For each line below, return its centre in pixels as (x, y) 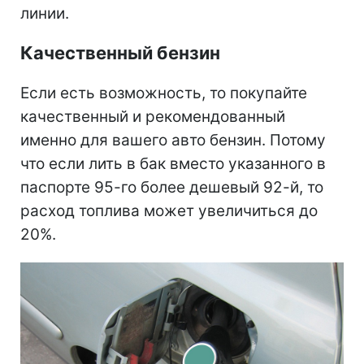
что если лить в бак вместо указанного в (173, 164)
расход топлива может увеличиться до (169, 211)
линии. (45, 14)
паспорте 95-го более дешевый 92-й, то (172, 188)
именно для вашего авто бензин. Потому (173, 141)
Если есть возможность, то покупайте (164, 93)
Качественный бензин (120, 53)
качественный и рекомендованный (153, 117)
